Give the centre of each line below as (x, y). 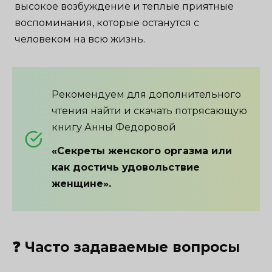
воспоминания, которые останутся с (107, 22)
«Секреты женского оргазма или (142, 151)
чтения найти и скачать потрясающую (149, 110)
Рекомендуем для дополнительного (146, 94)
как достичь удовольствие (126, 167)
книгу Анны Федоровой (114, 127)
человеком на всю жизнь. (80, 39)
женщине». (81, 183)
